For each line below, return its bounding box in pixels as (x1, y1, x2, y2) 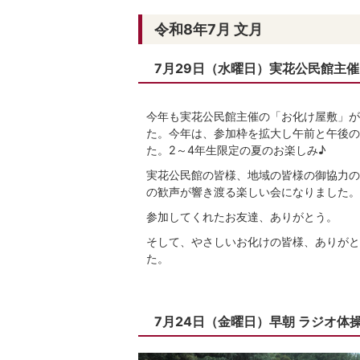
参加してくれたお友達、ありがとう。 (146, 210, 337, 223)
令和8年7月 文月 (154, 21, 263, 38)
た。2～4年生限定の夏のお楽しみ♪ (146, 143, 326, 157)
